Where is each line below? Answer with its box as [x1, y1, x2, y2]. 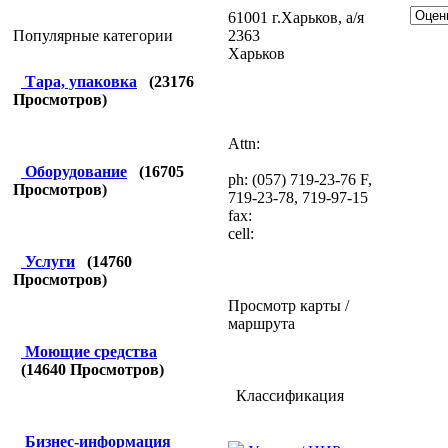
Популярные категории [13, 27, 173, 44]
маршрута [228, 314, 295, 332]
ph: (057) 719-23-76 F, [228, 170, 372, 188]
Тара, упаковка [25, 73, 137, 90]
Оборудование [25, 163, 127, 180]
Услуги [25, 253, 75, 270]
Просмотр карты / [228, 296, 349, 314]
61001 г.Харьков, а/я [228, 8, 364, 26]
